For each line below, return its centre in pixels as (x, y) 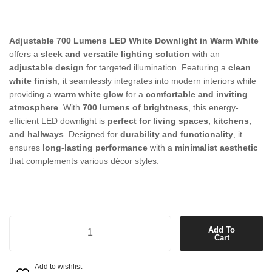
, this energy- (213, 108)
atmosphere (34, 108)
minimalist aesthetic (216, 148)
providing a (32, 94)
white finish (33, 81)
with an (205, 54)
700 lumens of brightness (135, 108)
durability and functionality (177, 134)
